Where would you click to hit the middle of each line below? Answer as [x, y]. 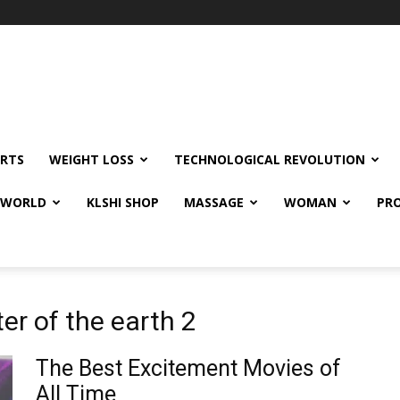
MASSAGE [214, 202]
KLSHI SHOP [123, 202]
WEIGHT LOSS [92, 159]
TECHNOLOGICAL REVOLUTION [270, 159]
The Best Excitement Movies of [188, 368]
